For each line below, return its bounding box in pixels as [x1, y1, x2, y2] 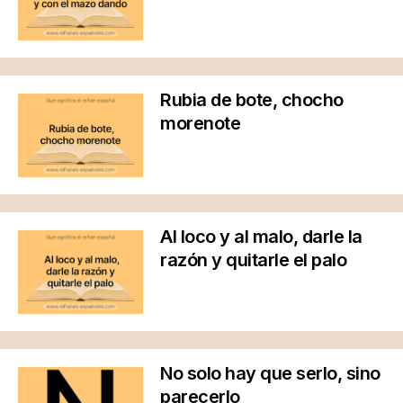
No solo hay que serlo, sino [160, 362, 381, 384]
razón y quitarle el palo [160, 248, 346, 271]
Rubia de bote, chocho [160, 88, 344, 111]
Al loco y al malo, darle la [160, 225, 363, 247]
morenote [160, 112, 240, 134]
